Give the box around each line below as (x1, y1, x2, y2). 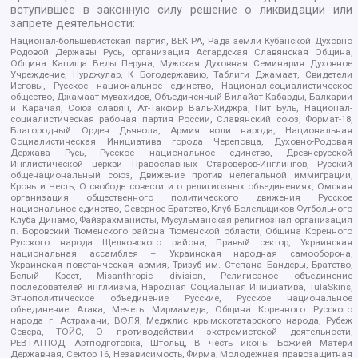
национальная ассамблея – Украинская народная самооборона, (10, 248, 352, 259)
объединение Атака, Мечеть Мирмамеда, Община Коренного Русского (10, 304, 352, 315)
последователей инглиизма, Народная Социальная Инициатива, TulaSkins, (10, 281, 352, 292)
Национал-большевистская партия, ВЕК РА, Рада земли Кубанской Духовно (10, 35, 352, 46)
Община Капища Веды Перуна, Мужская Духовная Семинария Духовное (10, 58, 352, 69)
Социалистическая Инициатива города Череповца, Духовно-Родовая (10, 136, 352, 147)
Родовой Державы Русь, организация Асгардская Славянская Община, (10, 46, 352, 58)
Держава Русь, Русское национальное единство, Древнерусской (10, 147, 352, 158)
